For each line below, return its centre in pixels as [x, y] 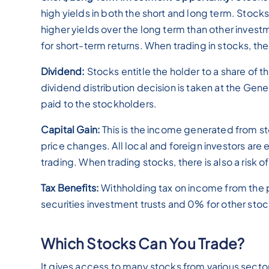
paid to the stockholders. [99, 104]
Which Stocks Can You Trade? [143, 243]
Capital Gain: [71, 130]
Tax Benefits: [71, 188]
